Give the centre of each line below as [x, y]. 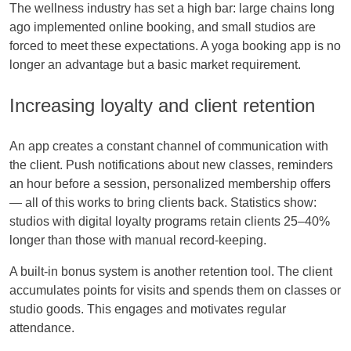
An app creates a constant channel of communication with [169, 146]
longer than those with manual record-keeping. [138, 240]
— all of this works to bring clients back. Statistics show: [163, 202]
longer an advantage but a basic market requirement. [155, 64]
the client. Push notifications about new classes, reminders [171, 165]
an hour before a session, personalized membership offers [170, 183]
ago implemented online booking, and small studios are [163, 27]
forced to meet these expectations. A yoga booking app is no [175, 45]
